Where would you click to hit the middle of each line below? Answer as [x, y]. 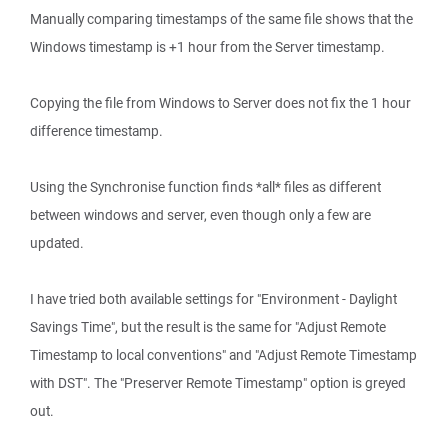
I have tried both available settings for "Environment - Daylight [213, 299]
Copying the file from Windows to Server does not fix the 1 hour [220, 103]
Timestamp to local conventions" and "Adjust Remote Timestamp [223, 355]
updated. [57, 243]
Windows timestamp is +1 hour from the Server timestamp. [207, 47]
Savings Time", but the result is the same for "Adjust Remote [208, 327]
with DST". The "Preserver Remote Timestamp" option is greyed [218, 383]
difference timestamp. [96, 131]
